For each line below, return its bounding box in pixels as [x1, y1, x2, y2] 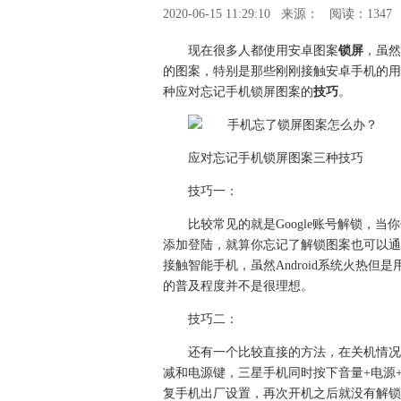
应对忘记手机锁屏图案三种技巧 [188, 151, 363, 165]
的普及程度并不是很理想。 [163, 279, 313, 293]
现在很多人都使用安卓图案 [188, 44, 338, 57]
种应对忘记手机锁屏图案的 [163, 85, 313, 98]
